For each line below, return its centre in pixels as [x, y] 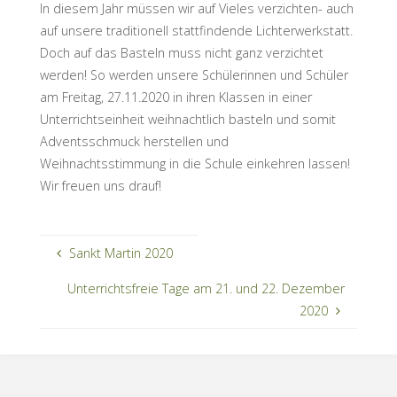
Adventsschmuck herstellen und [134, 142]
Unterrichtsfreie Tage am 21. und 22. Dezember [206, 288]
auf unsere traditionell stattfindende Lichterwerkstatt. [196, 31]
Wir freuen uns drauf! [100, 186]
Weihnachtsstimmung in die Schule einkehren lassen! [195, 164]
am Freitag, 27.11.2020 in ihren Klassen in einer [175, 97]
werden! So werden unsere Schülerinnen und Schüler [194, 75]
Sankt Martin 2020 [121, 253]
